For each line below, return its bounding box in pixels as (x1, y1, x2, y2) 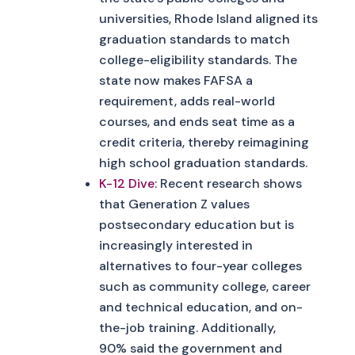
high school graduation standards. (98, 154, 307, 171)
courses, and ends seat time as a (98, 113, 295, 130)
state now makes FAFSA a (98, 71, 253, 89)
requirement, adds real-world (98, 92, 275, 109)
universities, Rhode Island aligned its (98, 10, 318, 27)
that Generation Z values (98, 195, 250, 212)
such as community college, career (98, 277, 311, 295)
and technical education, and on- (98, 298, 303, 315)
